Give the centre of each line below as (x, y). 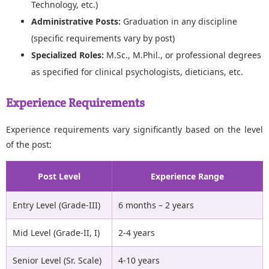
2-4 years (137, 232)
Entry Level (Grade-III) (56, 205)
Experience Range (187, 176)
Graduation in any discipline (179, 21)
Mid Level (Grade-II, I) (56, 232)
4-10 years (139, 260)
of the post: (29, 144)
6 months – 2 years (156, 205)
